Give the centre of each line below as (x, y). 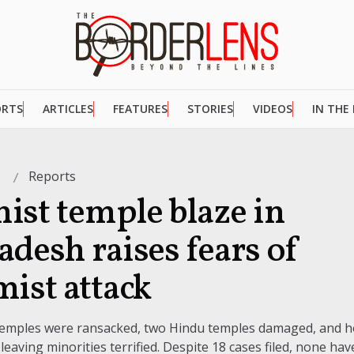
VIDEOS (272, 109)
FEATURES (140, 109)
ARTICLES (68, 109)
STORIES (210, 109)
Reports (52, 177)
